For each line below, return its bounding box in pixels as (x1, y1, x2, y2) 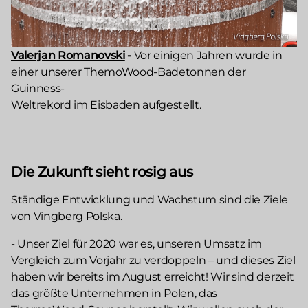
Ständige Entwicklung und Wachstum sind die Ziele (11, 193, 289, 207)
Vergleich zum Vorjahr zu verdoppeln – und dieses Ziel (11, 254, 296, 267)
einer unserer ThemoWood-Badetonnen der (11, 65, 246, 79)
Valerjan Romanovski (11, 49, 125, 63)
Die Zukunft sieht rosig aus (11, 164, 194, 181)
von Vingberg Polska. (11, 210, 125, 223)
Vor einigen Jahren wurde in (133, 49, 283, 63)
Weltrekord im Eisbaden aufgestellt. (11, 98, 201, 112)
